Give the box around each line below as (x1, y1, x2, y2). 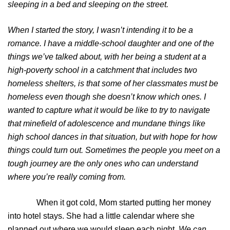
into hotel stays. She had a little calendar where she (8, 212, 195, 221)
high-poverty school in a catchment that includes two (8, 66, 197, 75)
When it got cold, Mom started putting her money (8, 198, 211, 207)
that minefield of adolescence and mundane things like (8, 119, 205, 128)
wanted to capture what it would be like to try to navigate (8, 106, 210, 115)
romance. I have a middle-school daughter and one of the (8, 39, 214, 48)
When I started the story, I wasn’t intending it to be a (8, 26, 193, 35)
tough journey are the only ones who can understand (8, 159, 198, 168)
